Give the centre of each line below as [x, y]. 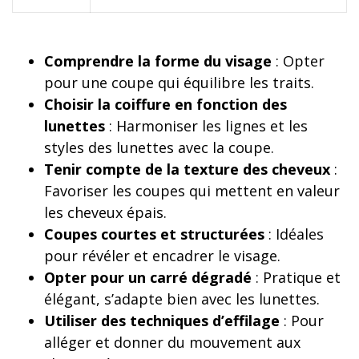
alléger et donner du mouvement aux [172, 343]
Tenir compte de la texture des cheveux [187, 169]
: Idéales [294, 234]
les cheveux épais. [105, 213]
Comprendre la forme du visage [158, 61]
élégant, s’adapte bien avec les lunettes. [182, 299]
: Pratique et [296, 278]
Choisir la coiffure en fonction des [165, 105]
